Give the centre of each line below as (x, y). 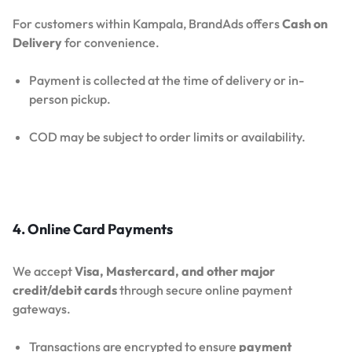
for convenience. (111, 43)
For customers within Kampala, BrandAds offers (147, 24)
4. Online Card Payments (93, 229)
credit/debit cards (65, 290)
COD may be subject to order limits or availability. (167, 137)
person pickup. (70, 99)
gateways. (42, 309)
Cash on (305, 24)
